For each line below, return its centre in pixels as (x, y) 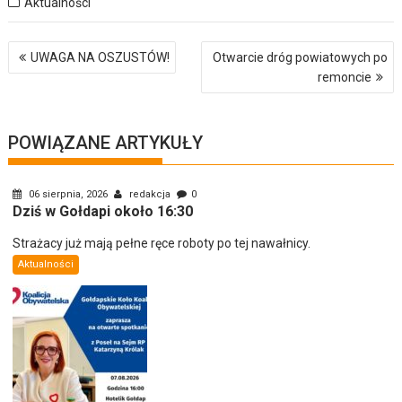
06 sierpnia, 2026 (69, 194)
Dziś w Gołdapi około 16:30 (103, 211)
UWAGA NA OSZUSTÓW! (100, 57)
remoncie (344, 77)
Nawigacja (50, 49)
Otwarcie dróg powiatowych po (300, 57)
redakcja (150, 194)
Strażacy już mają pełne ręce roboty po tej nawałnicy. (162, 243)
